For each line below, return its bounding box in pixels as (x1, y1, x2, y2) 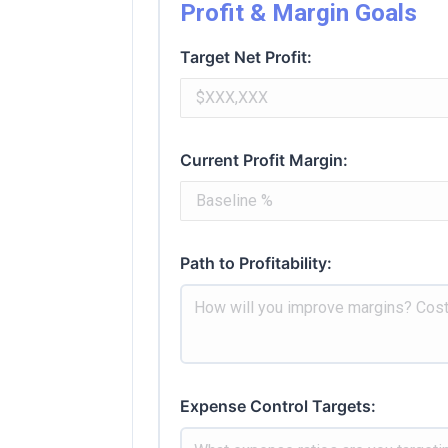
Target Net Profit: (180, 46, 312, 67)
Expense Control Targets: (180, 395, 376, 416)
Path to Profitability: (180, 252, 332, 273)
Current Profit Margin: (180, 149, 348, 170)
